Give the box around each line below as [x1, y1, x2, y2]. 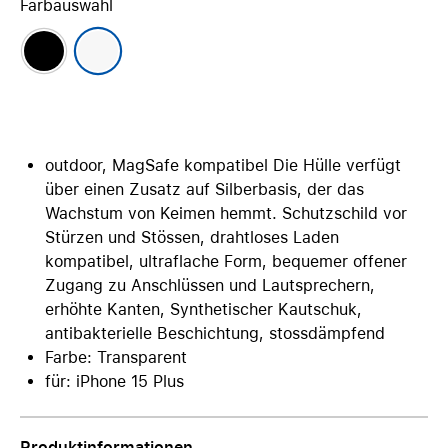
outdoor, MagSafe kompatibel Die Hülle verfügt [45, 156, 401, 175]
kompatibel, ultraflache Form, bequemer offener [45, 252, 407, 271]
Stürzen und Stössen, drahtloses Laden [45, 228, 339, 247]
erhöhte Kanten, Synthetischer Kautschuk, [45, 300, 362, 319]
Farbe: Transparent [45, 348, 187, 367]
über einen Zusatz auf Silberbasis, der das [45, 180, 364, 199]
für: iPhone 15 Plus [45, 372, 184, 391]
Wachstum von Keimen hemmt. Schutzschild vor [45, 204, 407, 223]
